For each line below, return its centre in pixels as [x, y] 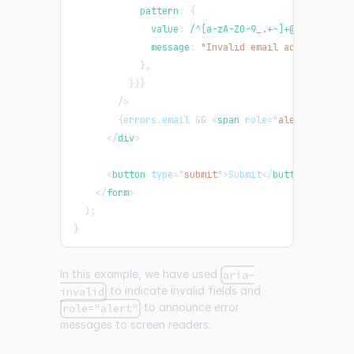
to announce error [190, 307]
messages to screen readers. [136, 324]
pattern [126, 11]
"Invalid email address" [264, 48]
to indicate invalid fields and [184, 291]
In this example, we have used [140, 274]
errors [140, 121]
